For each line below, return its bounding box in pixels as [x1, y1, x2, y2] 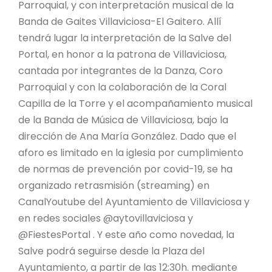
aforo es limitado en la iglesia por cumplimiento [18, 145, 243, 160]
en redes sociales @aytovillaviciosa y [18, 211, 193, 225]
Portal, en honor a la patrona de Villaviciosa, [18, 47, 229, 61]
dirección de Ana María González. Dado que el [18, 129, 236, 143]
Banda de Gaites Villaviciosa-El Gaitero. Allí [18, 14, 222, 29]
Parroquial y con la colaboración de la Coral [18, 80, 226, 94]
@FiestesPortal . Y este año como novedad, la [18, 227, 234, 242]
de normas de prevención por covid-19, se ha [18, 161, 233, 176]
